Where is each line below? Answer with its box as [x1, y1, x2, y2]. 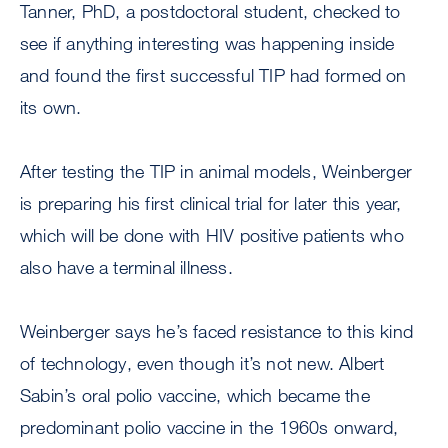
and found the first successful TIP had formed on [20, 64, 407, 86]
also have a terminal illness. [20, 256, 238, 278]
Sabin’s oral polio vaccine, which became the [20, 384, 370, 406]
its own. [20, 96, 82, 118]
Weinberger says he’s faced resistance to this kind [20, 320, 414, 342]
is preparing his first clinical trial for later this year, [20, 192, 402, 214]
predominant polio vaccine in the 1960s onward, [20, 416, 399, 438]
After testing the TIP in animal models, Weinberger [20, 160, 413, 182]
